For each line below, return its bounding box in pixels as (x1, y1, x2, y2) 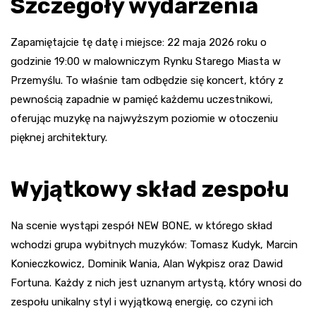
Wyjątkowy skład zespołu (11, 176, 289, 203)
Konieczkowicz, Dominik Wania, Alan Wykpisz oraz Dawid (11, 257, 283, 271)
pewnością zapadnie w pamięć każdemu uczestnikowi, (11, 93, 273, 107)
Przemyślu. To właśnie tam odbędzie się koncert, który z (11, 74, 284, 87)
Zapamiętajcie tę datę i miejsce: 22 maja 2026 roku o (11, 36, 267, 49)
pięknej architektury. (11, 131, 107, 145)
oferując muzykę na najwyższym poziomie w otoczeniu (11, 112, 278, 126)
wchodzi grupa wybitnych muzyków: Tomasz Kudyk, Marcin (11, 238, 298, 252)
